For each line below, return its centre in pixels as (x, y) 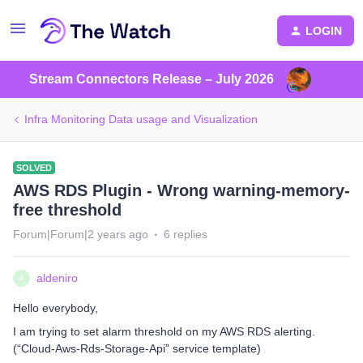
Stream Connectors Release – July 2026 (152, 79)
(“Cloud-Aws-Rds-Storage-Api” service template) (137, 348)
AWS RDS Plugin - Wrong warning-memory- (181, 190)
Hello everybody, (56, 308)
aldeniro (57, 278)
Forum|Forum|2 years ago (81, 234)
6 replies (186, 234)
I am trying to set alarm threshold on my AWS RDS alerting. (164, 331)
